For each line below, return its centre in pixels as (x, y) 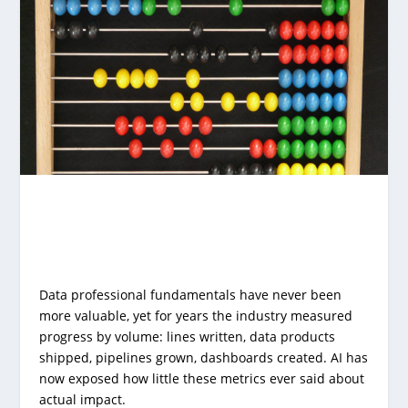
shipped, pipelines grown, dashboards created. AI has (203, 357)
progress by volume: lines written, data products (187, 336)
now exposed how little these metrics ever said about (201, 378)
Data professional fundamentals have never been (190, 294)
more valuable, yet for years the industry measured (195, 315)
